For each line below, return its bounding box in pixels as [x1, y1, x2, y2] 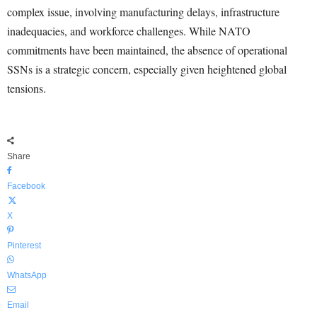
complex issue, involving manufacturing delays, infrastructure [7, 4, 279, 19]
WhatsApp [7, 270, 47, 280]
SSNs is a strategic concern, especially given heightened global [7, 62, 287, 76]
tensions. [7, 81, 46, 96]
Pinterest [7, 241, 41, 250]
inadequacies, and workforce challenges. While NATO [7, 23, 250, 38]
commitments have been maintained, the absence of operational [7, 42, 287, 57]
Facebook [7, 181, 45, 191]
